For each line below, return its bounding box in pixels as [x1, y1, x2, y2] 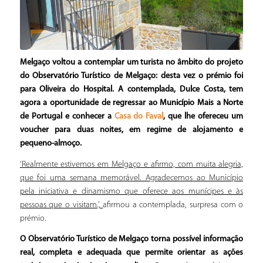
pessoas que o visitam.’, [19, 200, 103, 210]
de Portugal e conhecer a [19, 112, 114, 122]
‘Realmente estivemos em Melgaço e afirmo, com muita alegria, [19, 160, 244, 169]
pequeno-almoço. [19, 139, 82, 149]
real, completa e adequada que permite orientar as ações [19, 248, 244, 257]
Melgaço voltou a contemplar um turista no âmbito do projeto [19, 58, 244, 68]
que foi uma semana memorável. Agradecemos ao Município [19, 173, 244, 183]
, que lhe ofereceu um [163, 112, 244, 122]
